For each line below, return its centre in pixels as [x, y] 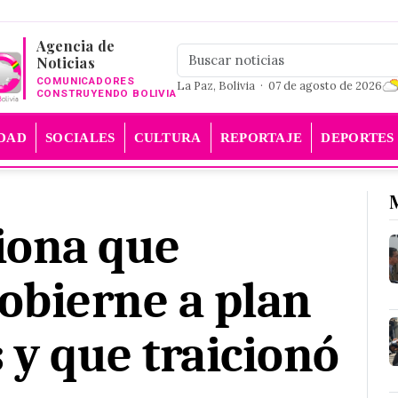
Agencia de [76, 46]
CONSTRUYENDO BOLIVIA [106, 93]
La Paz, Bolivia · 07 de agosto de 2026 [279, 85]
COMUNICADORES [86, 81]
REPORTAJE [261, 138]
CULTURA [167, 138]
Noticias [66, 63]
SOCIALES [80, 138]
